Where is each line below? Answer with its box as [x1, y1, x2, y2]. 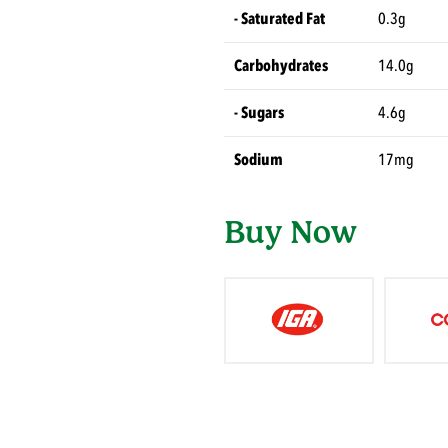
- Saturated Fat [234, 8, 325, 31]
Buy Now [224, 213, 357, 252]
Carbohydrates [234, 55, 328, 78]
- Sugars [234, 102, 284, 125]
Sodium [234, 149, 283, 172]
